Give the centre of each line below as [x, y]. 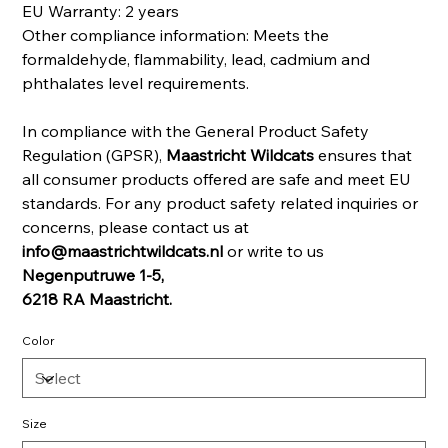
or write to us [274, 251]
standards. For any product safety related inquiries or [220, 203]
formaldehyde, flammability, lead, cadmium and [196, 59]
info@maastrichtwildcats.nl [123, 251]
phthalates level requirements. [136, 83]
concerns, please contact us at [136, 227]
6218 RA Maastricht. [97, 299]
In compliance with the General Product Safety [196, 131]
